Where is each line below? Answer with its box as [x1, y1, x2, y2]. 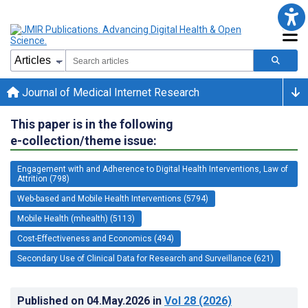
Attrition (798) [17, 173, 69, 184]
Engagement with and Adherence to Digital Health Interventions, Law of [17, 164, 288, 174]
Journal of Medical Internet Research [19, 85, 199, 99]
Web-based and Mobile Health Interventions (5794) [17, 193, 208, 203]
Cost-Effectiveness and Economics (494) [17, 233, 174, 243]
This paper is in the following [10, 116, 173, 131]
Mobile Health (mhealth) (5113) [17, 213, 135, 223]
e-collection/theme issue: [10, 133, 157, 148]
